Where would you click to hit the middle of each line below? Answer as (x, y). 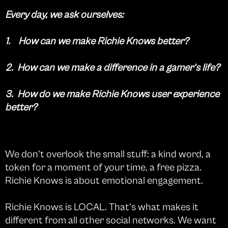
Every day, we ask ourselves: (64, 15)
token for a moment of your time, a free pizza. (103, 167)
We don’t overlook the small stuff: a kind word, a (108, 154)
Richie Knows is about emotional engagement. (104, 181)
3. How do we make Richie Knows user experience (112, 94)
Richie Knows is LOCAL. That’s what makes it (102, 207)
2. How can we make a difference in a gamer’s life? (112, 68)
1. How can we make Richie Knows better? (97, 41)
